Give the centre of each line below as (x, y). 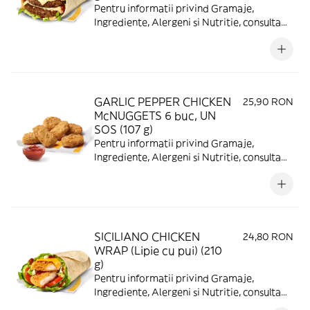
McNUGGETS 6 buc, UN (155, 116)
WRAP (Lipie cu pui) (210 (158, 250)
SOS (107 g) (124, 129)
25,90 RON (268, 102)
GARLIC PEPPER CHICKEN (163, 102)
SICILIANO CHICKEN (147, 237)
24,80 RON (268, 237)
